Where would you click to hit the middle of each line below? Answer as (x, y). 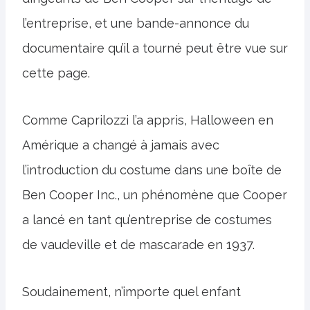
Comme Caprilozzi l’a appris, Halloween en (148, 120)
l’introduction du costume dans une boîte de (152, 170)
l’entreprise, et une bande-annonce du (136, 23)
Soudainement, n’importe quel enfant (131, 292)
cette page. (56, 73)
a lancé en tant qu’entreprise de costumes (147, 220)
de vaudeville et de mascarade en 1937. (138, 245)
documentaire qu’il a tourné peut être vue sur (155, 48)
